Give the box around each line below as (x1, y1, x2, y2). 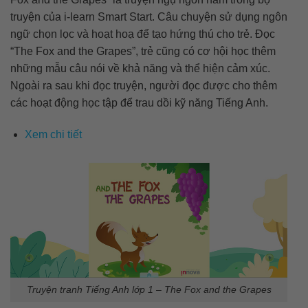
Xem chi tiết (24, 129, 82, 141)
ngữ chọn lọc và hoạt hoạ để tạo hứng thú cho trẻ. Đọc (10, 28, 275, 41)
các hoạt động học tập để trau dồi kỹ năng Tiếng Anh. (10, 97, 268, 109)
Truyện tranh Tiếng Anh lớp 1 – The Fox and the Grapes (26, 283, 272, 295)
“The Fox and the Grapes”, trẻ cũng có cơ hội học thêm (10, 45, 276, 58)
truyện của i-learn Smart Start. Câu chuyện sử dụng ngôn (10, 11, 287, 23)
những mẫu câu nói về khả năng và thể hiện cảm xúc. (10, 63, 270, 75)
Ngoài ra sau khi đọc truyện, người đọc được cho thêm (10, 80, 277, 92)
